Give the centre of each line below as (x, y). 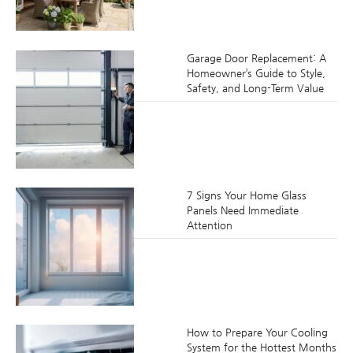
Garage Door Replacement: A (256, 58)
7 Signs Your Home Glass (246, 195)
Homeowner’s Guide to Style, (256, 72)
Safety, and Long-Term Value (255, 87)
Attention (209, 225)
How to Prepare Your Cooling (257, 333)
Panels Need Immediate (242, 210)
